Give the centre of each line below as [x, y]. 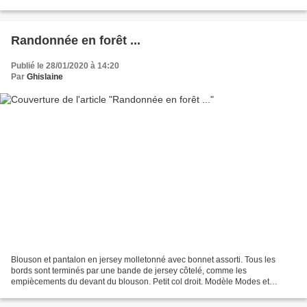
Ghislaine [45, 76]
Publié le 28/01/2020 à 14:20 [65, 65]
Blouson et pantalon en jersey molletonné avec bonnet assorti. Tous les [143, 260]
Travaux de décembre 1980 [62, 293]
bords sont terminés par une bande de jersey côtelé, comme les [129, 271]
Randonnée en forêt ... [76, 40]
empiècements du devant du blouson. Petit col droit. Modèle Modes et [140, 282]
